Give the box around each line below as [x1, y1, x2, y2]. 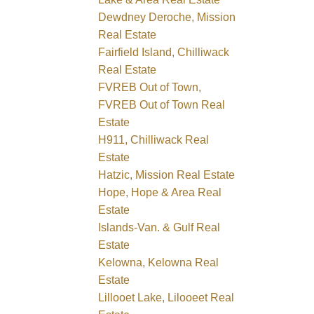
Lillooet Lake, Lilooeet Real [98, 291, 235, 303]
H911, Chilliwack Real [98, 133, 210, 146]
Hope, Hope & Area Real [98, 186, 222, 198]
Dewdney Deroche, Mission [98, 11, 236, 23]
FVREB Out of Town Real [98, 98, 226, 111]
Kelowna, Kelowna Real [98, 256, 219, 268]
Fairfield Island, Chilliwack [98, 46, 230, 58]
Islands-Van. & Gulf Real [98, 221, 221, 233]
